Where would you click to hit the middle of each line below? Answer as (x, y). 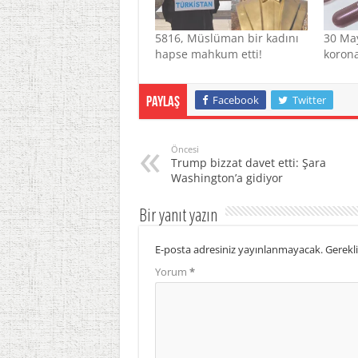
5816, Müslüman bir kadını (227, 38)
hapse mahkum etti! (208, 54)
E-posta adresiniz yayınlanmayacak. (239, 250)
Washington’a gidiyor (227, 178)
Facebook (235, 100)
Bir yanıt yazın (178, 215)
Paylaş (163, 103)
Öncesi (185, 149)
